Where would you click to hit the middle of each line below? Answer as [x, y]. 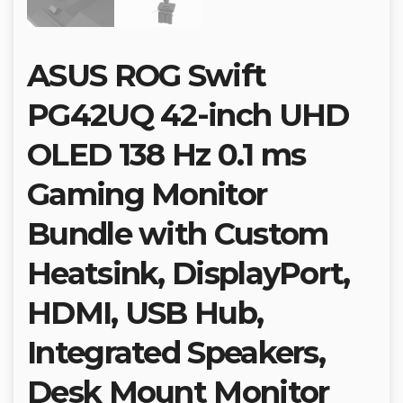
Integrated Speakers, [176, 353]
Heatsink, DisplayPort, [188, 274]
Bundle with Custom [178, 234]
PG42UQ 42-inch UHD [188, 116]
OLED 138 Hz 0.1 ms [166, 155]
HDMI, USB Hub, [145, 313]
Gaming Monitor [147, 195]
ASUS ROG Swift [147, 76]
